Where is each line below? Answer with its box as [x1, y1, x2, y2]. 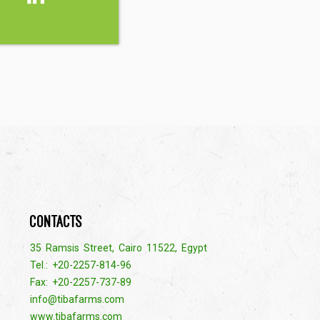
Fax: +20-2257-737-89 [30, 276, 131, 288]
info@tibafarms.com [30, 293, 124, 305]
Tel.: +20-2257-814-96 [30, 259, 131, 271]
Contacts [30, 211, 83, 231]
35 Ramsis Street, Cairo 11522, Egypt [30, 241, 207, 254]
